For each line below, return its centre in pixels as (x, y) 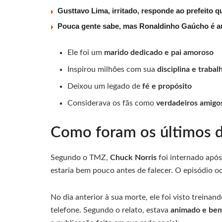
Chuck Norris (133, 157)
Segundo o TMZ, (80, 157)
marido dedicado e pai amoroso (159, 53)
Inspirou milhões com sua (112, 70)
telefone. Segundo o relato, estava (111, 210)
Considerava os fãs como (112, 103)
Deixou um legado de (105, 86)
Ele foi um (86, 53)
